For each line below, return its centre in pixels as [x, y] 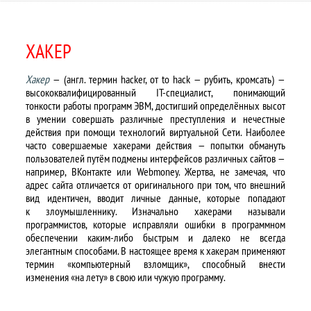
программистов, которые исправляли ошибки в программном [155, 224]
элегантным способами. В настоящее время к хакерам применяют [155, 251]
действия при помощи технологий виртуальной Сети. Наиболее [155, 132]
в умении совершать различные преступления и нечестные [155, 119]
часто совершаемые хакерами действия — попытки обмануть [155, 145]
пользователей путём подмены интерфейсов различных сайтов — [155, 158]
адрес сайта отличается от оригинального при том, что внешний [155, 185]
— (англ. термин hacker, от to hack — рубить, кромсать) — [167, 79]
